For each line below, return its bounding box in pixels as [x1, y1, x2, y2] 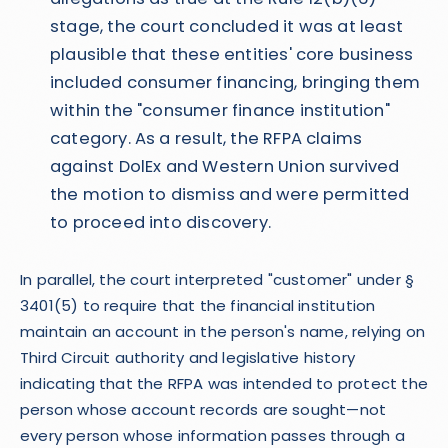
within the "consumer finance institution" [50, 99, 390, 122]
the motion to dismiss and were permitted [50, 183, 410, 206]
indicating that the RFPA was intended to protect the [20, 373, 428, 394]
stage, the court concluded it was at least [50, 15, 403, 38]
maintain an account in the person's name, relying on [20, 321, 425, 342]
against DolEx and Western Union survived [50, 155, 400, 178]
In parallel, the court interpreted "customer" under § [20, 269, 415, 290]
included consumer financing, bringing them [50, 71, 420, 94]
